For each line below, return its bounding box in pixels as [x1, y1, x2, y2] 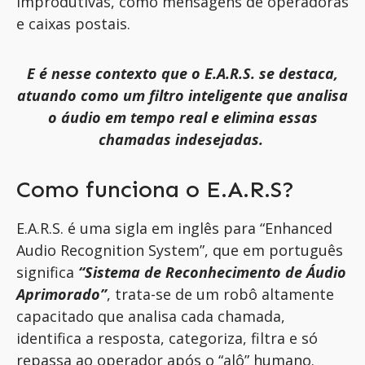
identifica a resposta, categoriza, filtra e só [16, 328, 318, 349]
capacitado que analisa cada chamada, [16, 306, 285, 327]
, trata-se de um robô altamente [107, 284, 334, 305]
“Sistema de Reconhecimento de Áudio [78, 262, 346, 283]
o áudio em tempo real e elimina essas [47, 108, 318, 127]
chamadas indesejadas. [98, 130, 263, 149]
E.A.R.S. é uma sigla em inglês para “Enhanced [16, 218, 332, 239]
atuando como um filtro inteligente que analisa [17, 86, 348, 105]
